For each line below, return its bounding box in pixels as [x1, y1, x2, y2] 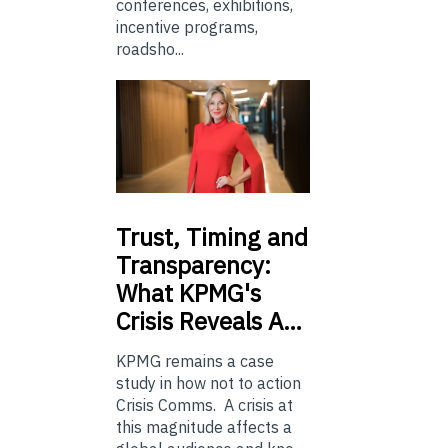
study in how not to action [116, 372, 301, 393]
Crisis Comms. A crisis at [116, 394, 293, 415]
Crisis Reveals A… [116, 304, 302, 337]
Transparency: [116, 248, 271, 281]
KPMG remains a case [116, 350, 274, 371]
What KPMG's [116, 276, 261, 309]
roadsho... [116, 39, 184, 60]
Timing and [180, 220, 308, 253]
